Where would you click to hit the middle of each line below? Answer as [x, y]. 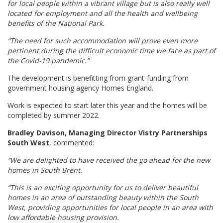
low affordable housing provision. [63, 217]
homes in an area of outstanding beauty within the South [103, 197]
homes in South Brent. [45, 170]
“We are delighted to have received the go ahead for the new [109, 160]
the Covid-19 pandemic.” [48, 60]
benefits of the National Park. [56, 23]
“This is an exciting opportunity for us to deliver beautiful [103, 187]
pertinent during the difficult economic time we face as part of [111, 51]
